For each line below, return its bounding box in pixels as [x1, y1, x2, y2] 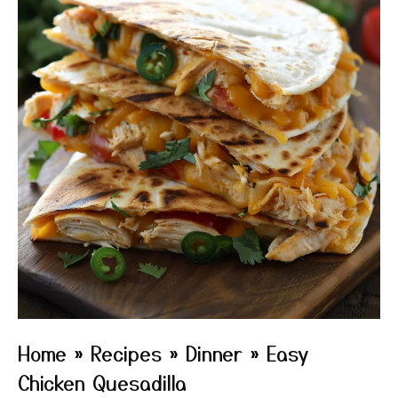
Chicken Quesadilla [18, 368, 187, 396]
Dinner [186, 338, 243, 367]
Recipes [91, 338, 162, 367]
